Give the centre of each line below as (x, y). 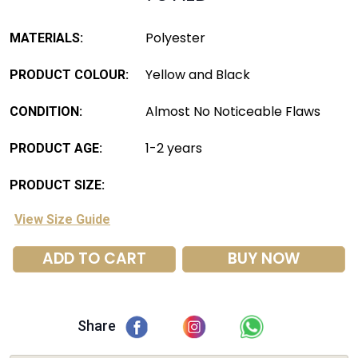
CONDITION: (46, 112)
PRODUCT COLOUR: (69, 75)
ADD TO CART (94, 259)
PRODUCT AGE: (56, 149)
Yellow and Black (197, 75)
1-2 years (173, 149)
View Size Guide (62, 220)
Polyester (175, 38)
